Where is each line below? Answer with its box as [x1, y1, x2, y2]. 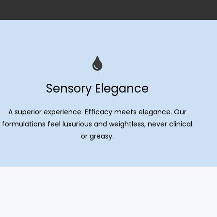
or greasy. [80, 131, 114, 141]
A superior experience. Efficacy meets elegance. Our [8, 107, 186, 117]
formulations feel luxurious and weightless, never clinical [2, 119, 193, 129]
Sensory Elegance [46, 80, 149, 96]
